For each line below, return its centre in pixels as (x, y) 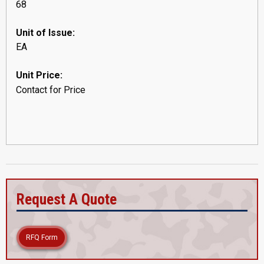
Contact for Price (51, 90)
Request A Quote (67, 199)
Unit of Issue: (45, 32)
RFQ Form (42, 237)
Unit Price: (39, 75)
